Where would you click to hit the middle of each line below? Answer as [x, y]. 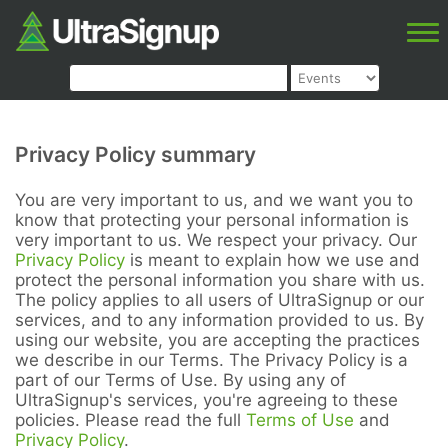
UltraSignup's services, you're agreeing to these [206, 400]
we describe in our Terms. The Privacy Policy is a [211, 360]
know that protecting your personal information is [212, 220]
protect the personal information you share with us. [220, 280]
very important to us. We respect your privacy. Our [216, 240]
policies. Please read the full [130, 420]
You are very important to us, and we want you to [214, 200]
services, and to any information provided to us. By [219, 320]
